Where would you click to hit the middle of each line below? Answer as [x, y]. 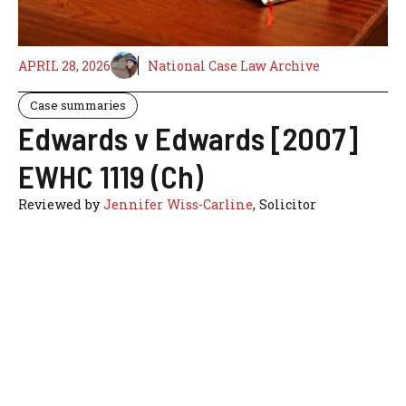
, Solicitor [285, 205]
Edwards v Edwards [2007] [188, 138]
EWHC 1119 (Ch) [111, 176]
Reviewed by [61, 205]
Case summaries [78, 106]
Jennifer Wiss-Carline [178, 205]
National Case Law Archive [234, 65]
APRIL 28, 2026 [64, 65]
